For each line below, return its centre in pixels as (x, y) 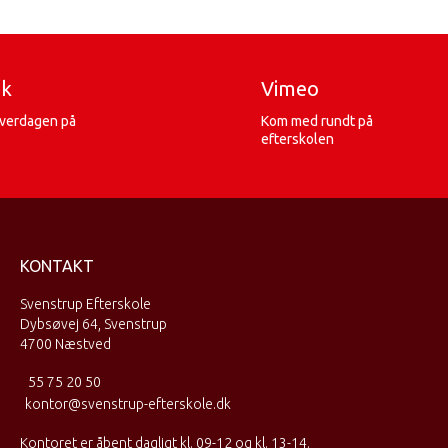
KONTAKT (57, 266)
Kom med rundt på (317, 121)
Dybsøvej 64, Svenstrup (93, 324)
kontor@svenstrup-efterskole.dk (128, 403)
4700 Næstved (65, 344)
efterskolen (297, 139)
